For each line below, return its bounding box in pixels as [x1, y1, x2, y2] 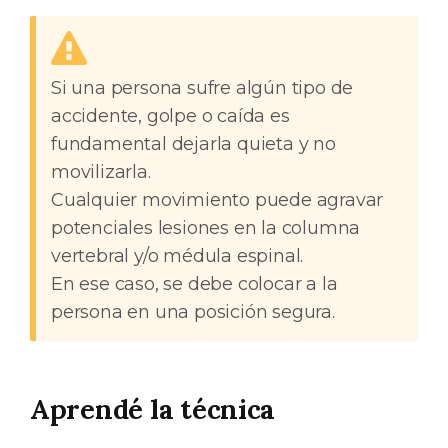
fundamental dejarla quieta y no [51, 133, 336, 155]
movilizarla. [51, 161, 156, 183]
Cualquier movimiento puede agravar [51, 189, 384, 211]
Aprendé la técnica [30, 392, 276, 426]
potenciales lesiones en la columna [51, 217, 361, 239]
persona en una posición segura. [51, 301, 335, 323]
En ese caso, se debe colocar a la [51, 273, 338, 295]
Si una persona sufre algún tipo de [51, 77, 354, 99]
